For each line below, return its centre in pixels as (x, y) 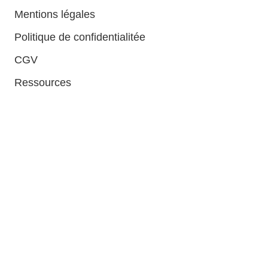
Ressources (43, 83)
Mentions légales (55, 15)
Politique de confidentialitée (80, 37)
